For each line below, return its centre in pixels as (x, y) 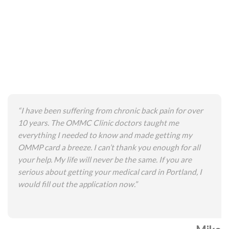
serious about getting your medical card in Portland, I (110, 172)
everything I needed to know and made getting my (105, 135)
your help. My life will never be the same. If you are (105, 159)
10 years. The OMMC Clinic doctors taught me (98, 123)
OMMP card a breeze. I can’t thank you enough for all (109, 147)
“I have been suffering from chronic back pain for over (110, 110)
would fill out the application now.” (78, 184)
